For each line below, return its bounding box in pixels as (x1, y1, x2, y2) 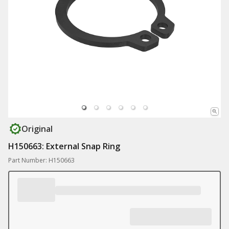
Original (21, 123, 53, 134)
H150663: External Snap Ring (8, 141, 120, 152)
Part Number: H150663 (8, 156, 75, 165)
